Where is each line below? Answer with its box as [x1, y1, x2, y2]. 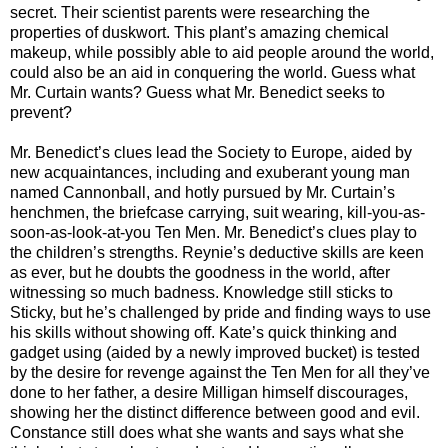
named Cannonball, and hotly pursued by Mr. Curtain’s [10, 184, 395, 202]
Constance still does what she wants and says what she [10, 424, 404, 442]
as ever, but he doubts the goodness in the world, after [10, 264, 390, 282]
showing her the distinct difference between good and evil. [10, 404, 420, 422]
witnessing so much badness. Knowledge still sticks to [10, 284, 393, 302]
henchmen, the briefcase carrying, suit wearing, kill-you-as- [10, 204, 425, 222]
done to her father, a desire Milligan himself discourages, [10, 384, 408, 402]
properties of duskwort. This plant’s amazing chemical [10, 24, 389, 42]
